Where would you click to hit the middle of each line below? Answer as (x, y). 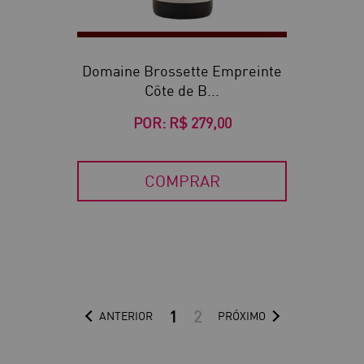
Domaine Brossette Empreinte (182, 71)
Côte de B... (182, 90)
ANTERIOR (126, 316)
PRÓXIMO (241, 316)
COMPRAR (182, 180)
